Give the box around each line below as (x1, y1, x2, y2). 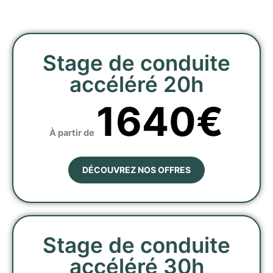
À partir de (49, 127, 96, 139)
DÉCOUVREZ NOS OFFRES (82, 164, 191, 175)
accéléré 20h (69, 71, 204, 97)
